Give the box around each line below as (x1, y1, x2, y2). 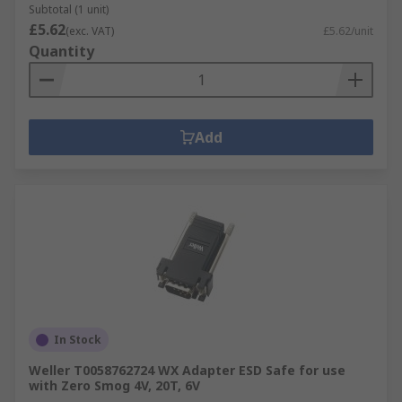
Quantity (29, 41, 94, 61)
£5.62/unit (323, 23, 373, 39)
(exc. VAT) (66, 23, 114, 39)
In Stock (54, 332, 101, 347)
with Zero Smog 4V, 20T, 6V (29, 377, 200, 394)
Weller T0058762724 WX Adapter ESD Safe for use (29, 362, 345, 379)
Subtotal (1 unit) (29, 2, 109, 17)
